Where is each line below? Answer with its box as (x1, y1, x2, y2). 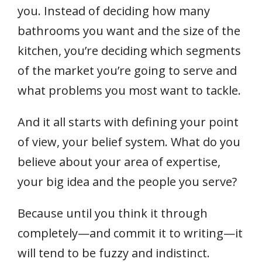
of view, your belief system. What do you (18, 134, 240, 150)
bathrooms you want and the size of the (18, 23, 240, 39)
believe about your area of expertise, (18, 154, 220, 170)
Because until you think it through (18, 205, 208, 221)
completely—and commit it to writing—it (18, 225, 243, 241)
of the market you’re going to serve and (18, 63, 237, 78)
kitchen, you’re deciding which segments (18, 43, 241, 58)
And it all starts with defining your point (18, 114, 239, 130)
